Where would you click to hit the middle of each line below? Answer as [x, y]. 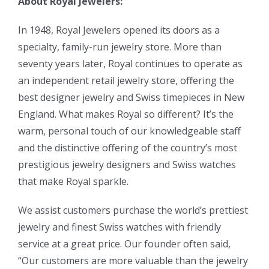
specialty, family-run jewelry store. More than [120, 47]
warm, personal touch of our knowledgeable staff [129, 131]
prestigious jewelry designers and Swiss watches [127, 164]
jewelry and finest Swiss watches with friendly [119, 227]
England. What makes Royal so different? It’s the [126, 114]
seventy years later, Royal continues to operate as [130, 63]
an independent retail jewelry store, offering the [126, 80]
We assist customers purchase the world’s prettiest [133, 210]
